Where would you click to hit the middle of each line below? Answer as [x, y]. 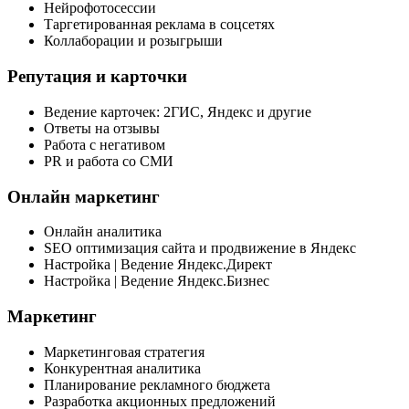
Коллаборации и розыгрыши [133, 41]
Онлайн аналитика [103, 232]
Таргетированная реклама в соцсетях [159, 25]
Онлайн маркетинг [84, 196]
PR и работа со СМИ [109, 161]
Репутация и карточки [97, 77]
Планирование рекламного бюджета [157, 384]
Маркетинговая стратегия [124, 351]
